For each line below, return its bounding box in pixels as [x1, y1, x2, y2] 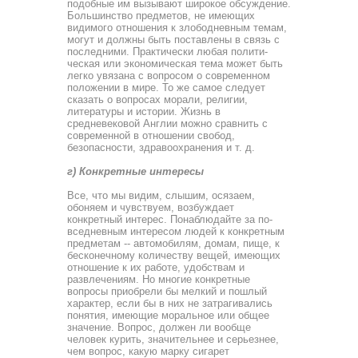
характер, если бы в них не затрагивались [67, 297, 272, 309]
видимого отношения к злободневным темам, [67, 22, 287, 34]
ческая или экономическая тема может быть [67, 58, 283, 70]
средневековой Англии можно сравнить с [67, 117, 268, 129]
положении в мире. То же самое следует [67, 82, 265, 93]
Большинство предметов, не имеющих [67, 10, 255, 22]
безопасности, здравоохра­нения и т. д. [67, 141, 255, 153]
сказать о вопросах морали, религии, [67, 93, 248, 105]
